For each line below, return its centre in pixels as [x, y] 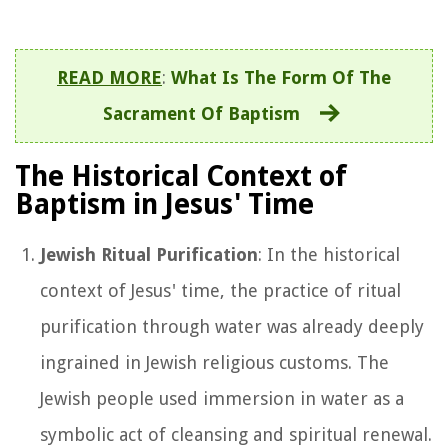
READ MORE [109, 77]
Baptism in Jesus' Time [164, 204]
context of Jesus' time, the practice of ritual [220, 290]
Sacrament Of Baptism [201, 113]
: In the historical [329, 254]
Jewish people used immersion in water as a [222, 398]
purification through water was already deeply [232, 326]
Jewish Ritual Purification [149, 254]
